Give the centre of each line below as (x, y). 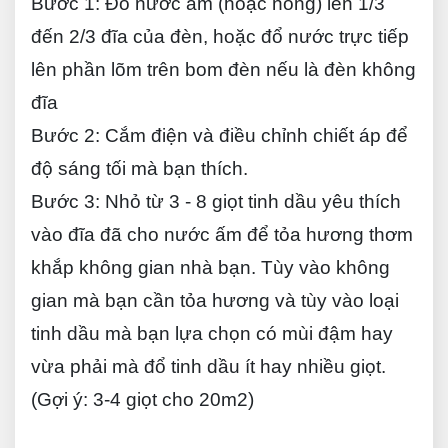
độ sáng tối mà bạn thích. (139, 168)
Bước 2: (65, 135)
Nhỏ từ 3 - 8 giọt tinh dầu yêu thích (250, 201)
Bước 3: (65, 201)
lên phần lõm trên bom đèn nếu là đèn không (223, 69)
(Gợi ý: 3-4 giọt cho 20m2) (142, 399)
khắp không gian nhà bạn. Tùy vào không (210, 267)
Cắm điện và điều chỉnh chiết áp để (254, 135)
